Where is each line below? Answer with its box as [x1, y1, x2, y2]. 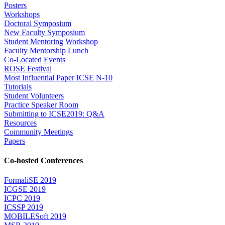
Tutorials [4, 82, 32, 91]
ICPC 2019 [4, 194, 40, 203]
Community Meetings [4, 127, 73, 136]
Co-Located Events [4, 55, 65, 64]
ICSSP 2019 [4, 203, 43, 212]
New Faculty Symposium [4, 28, 85, 37]
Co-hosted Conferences [4, 156, 83, 165]
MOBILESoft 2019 [4, 212, 66, 221]
